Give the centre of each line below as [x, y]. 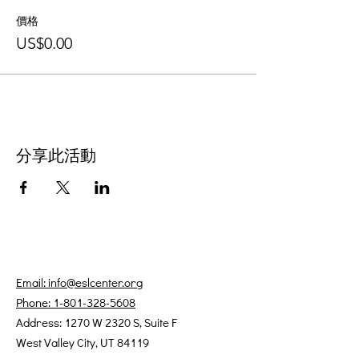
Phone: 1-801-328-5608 [76, 302]
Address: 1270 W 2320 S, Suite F [97, 322]
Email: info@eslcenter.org [79, 282]
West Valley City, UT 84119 [83, 342]
